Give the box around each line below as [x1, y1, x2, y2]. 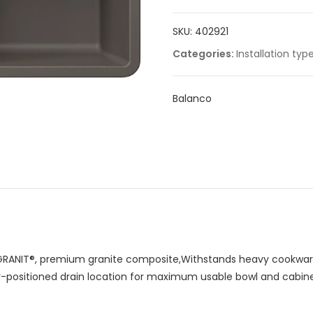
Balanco [172, 92, 212, 105]
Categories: [172, 47, 236, 61]
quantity [206, 8, 256, 22]
